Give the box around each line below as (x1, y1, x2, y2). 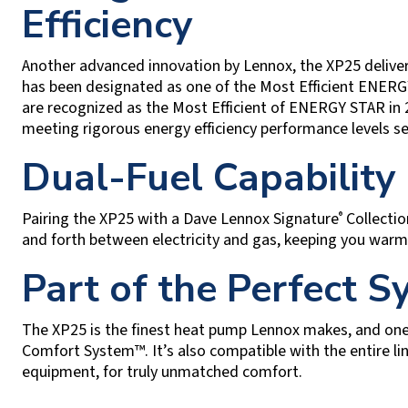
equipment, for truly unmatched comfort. (21, 361, 302, 383)
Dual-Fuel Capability (21, 152, 395, 204)
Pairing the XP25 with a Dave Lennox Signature (21, 208, 339, 230)
